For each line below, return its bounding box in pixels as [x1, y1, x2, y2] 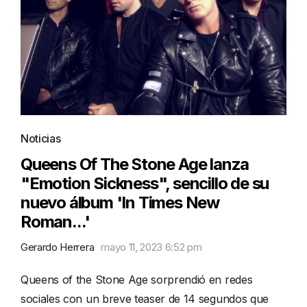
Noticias [21, 132, 61, 146]
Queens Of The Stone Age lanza [21, 154, 249, 175]
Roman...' [21, 212, 90, 232]
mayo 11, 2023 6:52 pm [101, 241, 202, 254]
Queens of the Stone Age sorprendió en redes [21, 273, 253, 287]
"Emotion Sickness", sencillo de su [21, 173, 269, 194]
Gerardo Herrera [21, 241, 95, 254]
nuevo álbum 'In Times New [21, 193, 220, 213]
